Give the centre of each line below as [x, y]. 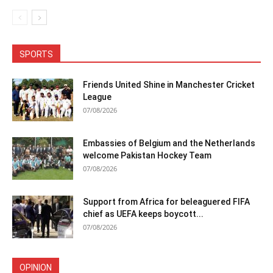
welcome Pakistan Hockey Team [147, 155]
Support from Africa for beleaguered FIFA [166, 202]
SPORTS [36, 54]
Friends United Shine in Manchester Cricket [169, 85]
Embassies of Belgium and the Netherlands [169, 143]
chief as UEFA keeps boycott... [143, 214]
